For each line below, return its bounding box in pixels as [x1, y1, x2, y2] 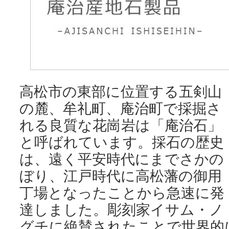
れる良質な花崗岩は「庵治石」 [19, 117, 222, 133]
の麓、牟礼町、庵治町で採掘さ [19, 100, 221, 117]
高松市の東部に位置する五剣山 [19, 83, 222, 100]
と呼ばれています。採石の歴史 [19, 133, 224, 150]
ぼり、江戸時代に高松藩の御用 [19, 167, 222, 184]
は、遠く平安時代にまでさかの [19, 150, 224, 167]
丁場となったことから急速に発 [19, 184, 224, 201]
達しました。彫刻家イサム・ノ [19, 201, 224, 218]
